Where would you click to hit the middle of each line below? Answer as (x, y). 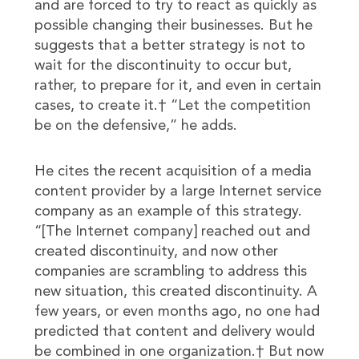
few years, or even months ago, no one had (177, 312)
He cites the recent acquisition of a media (173, 171)
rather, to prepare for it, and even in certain (177, 86)
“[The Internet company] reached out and (172, 232)
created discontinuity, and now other (156, 252)
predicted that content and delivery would (174, 332)
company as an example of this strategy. (168, 212)
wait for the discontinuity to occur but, (163, 66)
